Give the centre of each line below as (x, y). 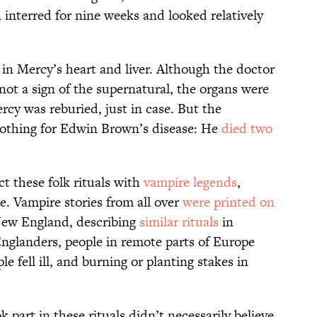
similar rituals (179, 222)
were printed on (229, 202)
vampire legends (190, 183)
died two (247, 129)
